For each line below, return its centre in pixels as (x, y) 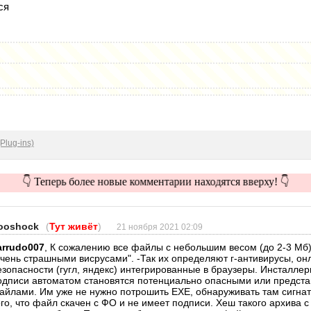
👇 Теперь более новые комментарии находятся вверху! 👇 (155, 181)
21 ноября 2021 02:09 (160, 227)
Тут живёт (74, 226)
